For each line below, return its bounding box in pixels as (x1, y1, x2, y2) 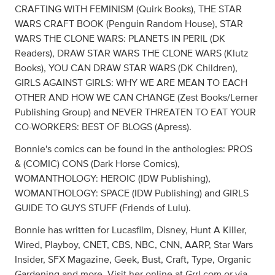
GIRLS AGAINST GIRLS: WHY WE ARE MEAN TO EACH (15, 78, 247, 88)
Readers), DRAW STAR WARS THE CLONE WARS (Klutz (15, 48, 249, 59)
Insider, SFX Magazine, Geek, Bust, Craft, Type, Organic (15, 255, 251, 265)
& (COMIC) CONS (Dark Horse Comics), (15, 159, 180, 169)
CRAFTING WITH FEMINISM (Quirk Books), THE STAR (15, 4, 242, 15)
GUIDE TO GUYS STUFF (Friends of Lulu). (15, 203, 191, 214)
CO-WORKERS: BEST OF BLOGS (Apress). (15, 122, 192, 133)
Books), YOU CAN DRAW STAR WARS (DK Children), (15, 63, 238, 74)
